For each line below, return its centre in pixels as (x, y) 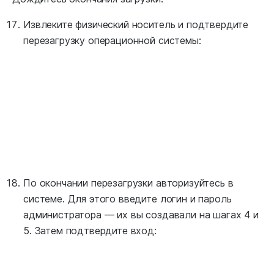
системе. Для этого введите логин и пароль (128, 199)
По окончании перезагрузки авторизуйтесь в (128, 183)
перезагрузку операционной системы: (112, 40)
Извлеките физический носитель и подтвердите (136, 24)
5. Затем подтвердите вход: (90, 231)
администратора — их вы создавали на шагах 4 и (141, 215)
